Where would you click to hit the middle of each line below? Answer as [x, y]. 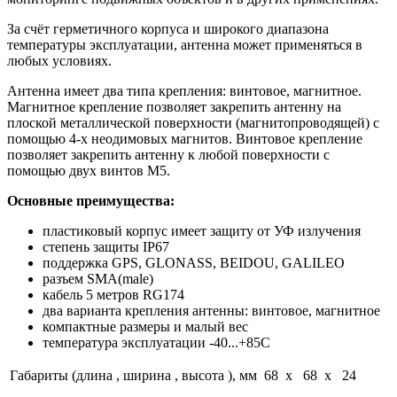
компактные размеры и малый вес [145, 326]
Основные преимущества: [91, 200]
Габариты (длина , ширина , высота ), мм [133, 375]
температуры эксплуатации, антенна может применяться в [185, 44]
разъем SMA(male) [98, 278]
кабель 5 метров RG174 [113, 294]
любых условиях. [59, 60]
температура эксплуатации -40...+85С [156, 342]
